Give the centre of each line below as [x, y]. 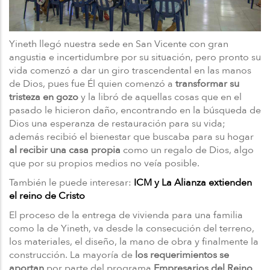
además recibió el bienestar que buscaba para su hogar [131, 137]
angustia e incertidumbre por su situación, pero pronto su [135, 57]
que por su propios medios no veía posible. [104, 163]
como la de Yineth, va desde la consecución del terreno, [132, 228]
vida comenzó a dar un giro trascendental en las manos [130, 70]
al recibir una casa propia [65, 150]
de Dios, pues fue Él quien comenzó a [91, 83]
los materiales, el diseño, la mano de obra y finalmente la [134, 241]
